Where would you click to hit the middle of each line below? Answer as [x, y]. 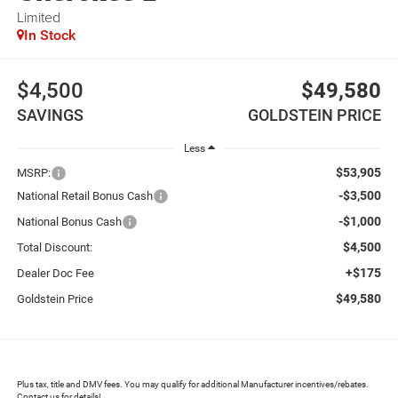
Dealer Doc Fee [55, 273]
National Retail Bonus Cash [84, 195]
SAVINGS [50, 115]
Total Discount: [54, 247]
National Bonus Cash [69, 221]
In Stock [49, 35]
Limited [38, 16]
